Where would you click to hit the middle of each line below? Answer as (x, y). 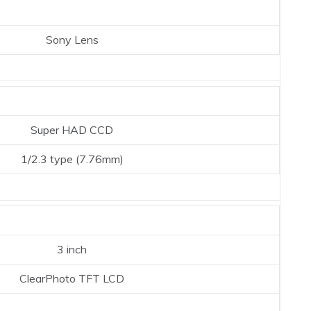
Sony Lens (72, 40)
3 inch (72, 250)
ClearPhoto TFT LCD (72, 279)
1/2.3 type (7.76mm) (72, 159)
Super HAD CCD (72, 130)
